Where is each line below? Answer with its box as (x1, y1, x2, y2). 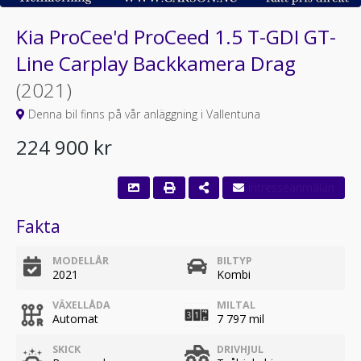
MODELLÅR (52, 254, 109, 268)
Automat (52, 311, 98, 326)
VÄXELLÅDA (52, 298, 110, 312)
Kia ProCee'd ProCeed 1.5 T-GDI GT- (16, 23, 336, 50)
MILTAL (217, 298, 255, 312)
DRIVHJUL (217, 342, 263, 356)
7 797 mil (217, 311, 264, 326)
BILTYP (217, 254, 252, 268)
